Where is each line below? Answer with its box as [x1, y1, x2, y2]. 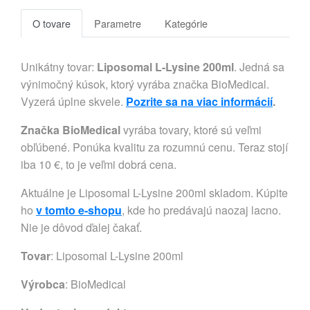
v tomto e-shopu [36, 202, 122, 219]
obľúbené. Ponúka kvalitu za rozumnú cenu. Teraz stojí [21, 139, 288, 156]
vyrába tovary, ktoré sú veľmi [120, 122, 262, 138]
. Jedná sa [234, 59, 284, 75]
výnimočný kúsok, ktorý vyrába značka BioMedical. [21, 76, 269, 93]
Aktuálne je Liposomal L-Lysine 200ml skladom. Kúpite [21, 185, 288, 201]
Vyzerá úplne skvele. [21, 93, 126, 110]
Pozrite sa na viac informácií [126, 93, 273, 110]
